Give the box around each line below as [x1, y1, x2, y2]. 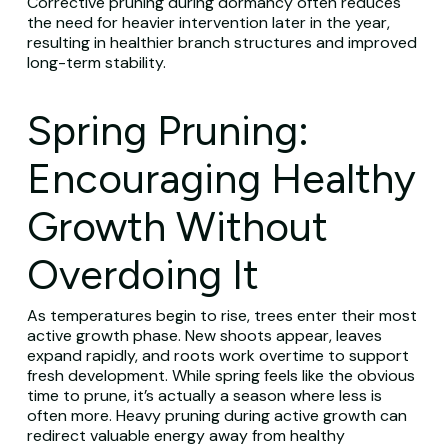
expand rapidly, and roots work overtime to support [26, 345, 409, 366]
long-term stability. [26, 52, 166, 73]
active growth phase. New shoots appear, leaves [26, 325, 382, 346]
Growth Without [26, 202, 328, 251]
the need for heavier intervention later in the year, [26, 12, 390, 33]
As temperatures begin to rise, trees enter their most [26, 305, 417, 326]
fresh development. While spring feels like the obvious [26, 365, 415, 386]
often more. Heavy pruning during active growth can [26, 405, 407, 426]
